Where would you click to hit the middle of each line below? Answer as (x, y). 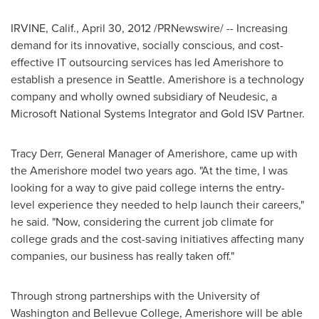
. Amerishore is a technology (233, 79)
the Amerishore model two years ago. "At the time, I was (149, 170)
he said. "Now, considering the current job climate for (142, 221)
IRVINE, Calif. (43, 28)
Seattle (145, 79)
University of (229, 296)
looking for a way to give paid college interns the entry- (148, 187)
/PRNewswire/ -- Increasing (219, 28)
